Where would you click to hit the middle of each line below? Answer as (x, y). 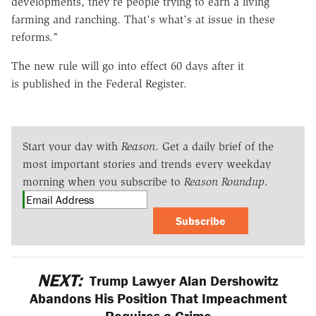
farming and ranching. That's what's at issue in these (143, 19)
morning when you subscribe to (103, 181)
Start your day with (72, 146)
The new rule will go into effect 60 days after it (128, 66)
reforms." (35, 37)
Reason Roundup (224, 181)
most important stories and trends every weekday (147, 164)
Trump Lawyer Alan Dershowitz (183, 280)
